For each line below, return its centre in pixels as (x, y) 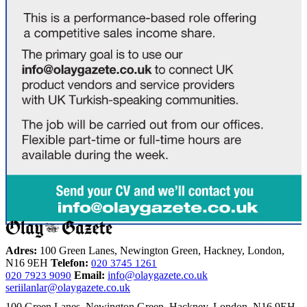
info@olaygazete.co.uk (158, 275)
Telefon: (70, 262)
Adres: (21, 250)
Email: (89, 275)
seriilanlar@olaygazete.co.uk (68, 287)
